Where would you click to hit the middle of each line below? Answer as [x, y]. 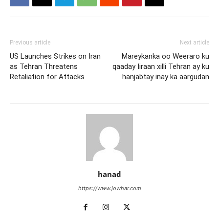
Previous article [30, 42]
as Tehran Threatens [44, 66]
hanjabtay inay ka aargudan [166, 77]
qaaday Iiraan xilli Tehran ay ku [161, 66]
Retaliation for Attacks [47, 77]
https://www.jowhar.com [109, 188]
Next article [195, 42]
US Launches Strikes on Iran [55, 56]
